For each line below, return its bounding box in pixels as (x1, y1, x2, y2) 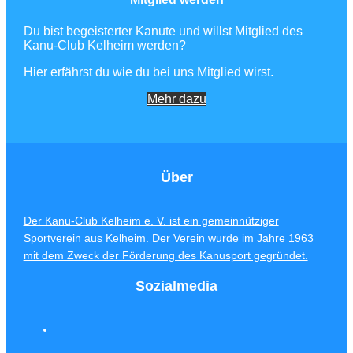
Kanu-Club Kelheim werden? (23, 38, 186, 52)
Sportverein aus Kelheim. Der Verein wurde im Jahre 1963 (23, 231, 314, 244)
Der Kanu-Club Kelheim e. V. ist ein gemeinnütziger (23, 214, 279, 227)
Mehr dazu (147, 91, 206, 106)
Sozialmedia (136, 277, 217, 294)
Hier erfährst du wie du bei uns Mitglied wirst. (23, 65, 273, 79)
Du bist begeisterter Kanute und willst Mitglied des (23, 24, 303, 38)
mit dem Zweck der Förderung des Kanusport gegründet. (23, 248, 308, 262)
